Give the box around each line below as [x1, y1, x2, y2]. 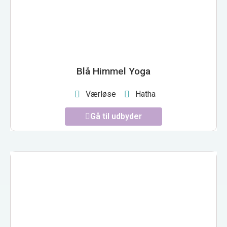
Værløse [86, 89, 116, 99]
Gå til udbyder [90, 111, 142, 122]
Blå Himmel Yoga [77, 65, 150, 78]
